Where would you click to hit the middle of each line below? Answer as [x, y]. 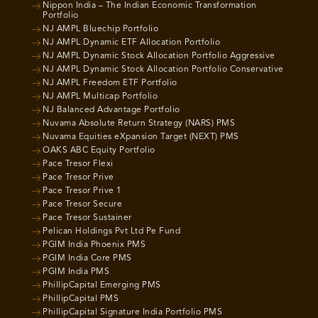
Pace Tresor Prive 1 [82, 191]
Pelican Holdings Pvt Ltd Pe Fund [111, 232]
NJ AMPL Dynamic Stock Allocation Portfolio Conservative [163, 70]
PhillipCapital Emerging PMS [102, 286]
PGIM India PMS [76, 272]
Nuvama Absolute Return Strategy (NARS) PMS [139, 124]
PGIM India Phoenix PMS [94, 245]
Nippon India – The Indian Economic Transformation [150, 6]
